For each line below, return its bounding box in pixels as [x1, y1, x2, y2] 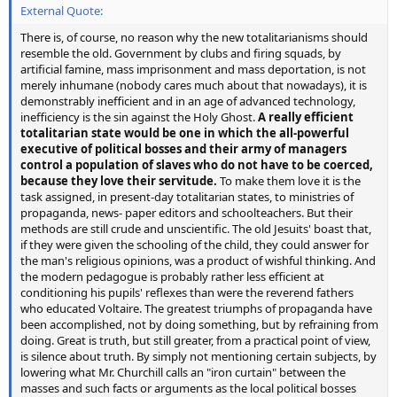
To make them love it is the [217, 172, 361, 189]
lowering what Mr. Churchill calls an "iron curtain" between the [20, 363, 346, 380]
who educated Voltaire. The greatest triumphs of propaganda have [20, 300, 372, 316]
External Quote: [20, 2, 103, 19]
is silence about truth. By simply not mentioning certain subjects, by [20, 347, 377, 364]
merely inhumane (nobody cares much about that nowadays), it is [20, 76, 367, 93]
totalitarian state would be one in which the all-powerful [20, 124, 349, 141]
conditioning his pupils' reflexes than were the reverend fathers [20, 284, 354, 300]
